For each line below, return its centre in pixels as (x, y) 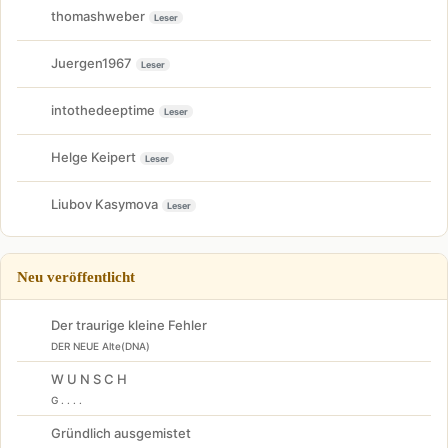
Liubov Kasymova (104, 204)
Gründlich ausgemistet (121, 432)
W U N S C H (89, 378)
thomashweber (98, 16)
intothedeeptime (103, 110)
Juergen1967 (91, 63)
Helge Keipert (93, 157)
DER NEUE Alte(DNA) (100, 345)
